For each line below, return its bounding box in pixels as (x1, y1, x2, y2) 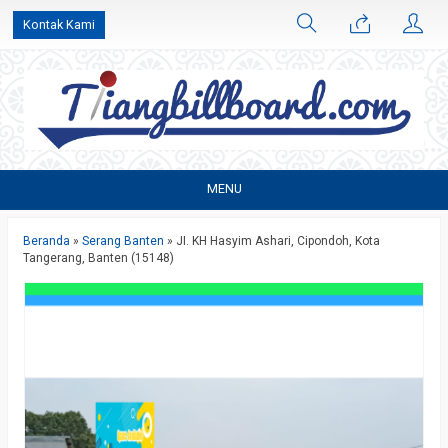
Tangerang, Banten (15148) (23, 251, 174, 265)
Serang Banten (82, 234, 164, 248)
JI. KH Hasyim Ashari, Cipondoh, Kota (176, 234, 380, 248)
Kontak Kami (23, 17, 95, 32)
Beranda (23, 234, 70, 248)
